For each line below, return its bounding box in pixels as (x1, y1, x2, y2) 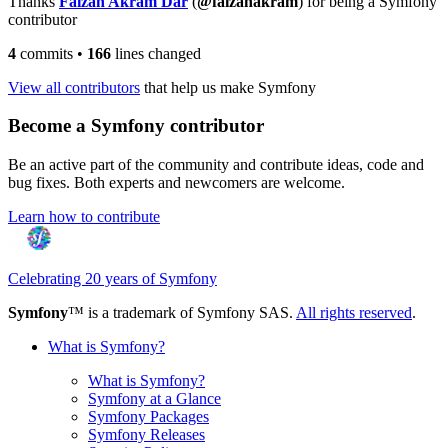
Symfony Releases (88, 426, 205, 444)
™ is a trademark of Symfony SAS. (68, 304, 296, 322)
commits (16, 44, 73, 62)
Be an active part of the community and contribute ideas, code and (8, 156, 424, 174)
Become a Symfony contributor (8, 115, 264, 137)
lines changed (111, 44, 201, 62)
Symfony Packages (88, 408, 209, 426)
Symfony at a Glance (88, 390, 221, 408)
